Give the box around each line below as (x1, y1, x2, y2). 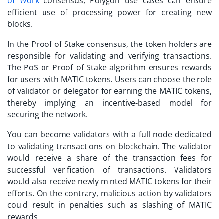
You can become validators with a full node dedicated (7, 129, 212, 140)
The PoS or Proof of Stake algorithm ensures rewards (7, 62, 212, 73)
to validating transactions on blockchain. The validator (7, 141, 212, 152)
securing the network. (7, 109, 89, 120)
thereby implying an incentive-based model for (7, 97, 212, 109)
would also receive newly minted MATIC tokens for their (7, 176, 212, 187)
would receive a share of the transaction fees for (7, 153, 212, 164)
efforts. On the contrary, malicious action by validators (7, 188, 212, 199)
